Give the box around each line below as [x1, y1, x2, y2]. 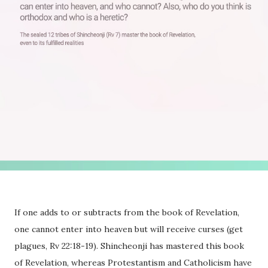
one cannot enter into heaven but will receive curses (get [14, 224, 243, 235]
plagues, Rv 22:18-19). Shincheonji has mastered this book [14, 240, 244, 252]
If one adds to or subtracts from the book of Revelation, [14, 207, 239, 218]
